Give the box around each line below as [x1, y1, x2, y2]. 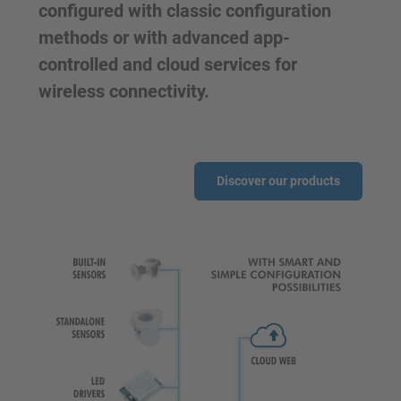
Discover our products [217, 174, 340, 189]
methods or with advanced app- [38, 27, 290, 49]
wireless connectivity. [38, 81, 209, 103]
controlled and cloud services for [38, 54, 297, 76]
